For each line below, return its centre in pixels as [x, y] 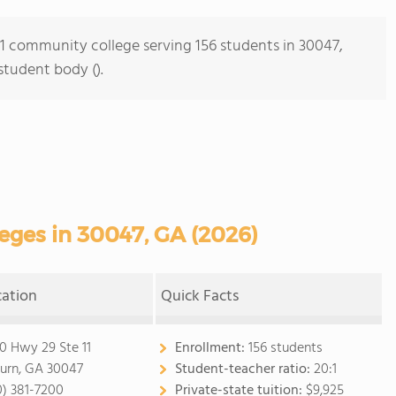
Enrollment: [211, 348]
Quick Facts [200, 297]
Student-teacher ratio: [244, 369]
